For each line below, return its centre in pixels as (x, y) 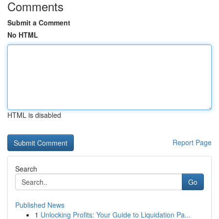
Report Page (192, 142)
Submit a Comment (39, 22)
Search (26, 169)
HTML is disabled (34, 115)
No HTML (23, 35)
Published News (40, 205)
